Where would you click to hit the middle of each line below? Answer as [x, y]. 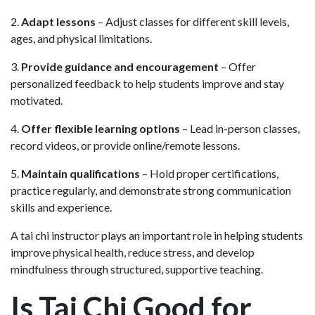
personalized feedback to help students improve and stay [147, 83]
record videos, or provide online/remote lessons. [125, 145]
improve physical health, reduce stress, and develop [133, 252]
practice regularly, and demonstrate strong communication [151, 190]
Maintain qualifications [82, 173]
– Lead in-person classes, [240, 128]
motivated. [37, 100]
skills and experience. [61, 207]
